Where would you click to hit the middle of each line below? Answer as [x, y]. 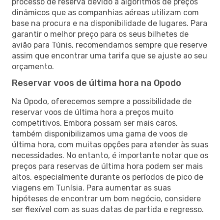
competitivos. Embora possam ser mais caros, [95, 123]
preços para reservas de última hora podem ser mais [107, 166]
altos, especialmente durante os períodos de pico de [108, 177]
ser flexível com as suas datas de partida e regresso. [108, 209]
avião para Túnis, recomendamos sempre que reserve [110, 45]
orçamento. [33, 66]
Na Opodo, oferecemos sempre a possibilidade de [102, 101]
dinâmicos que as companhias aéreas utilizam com [105, 12]
